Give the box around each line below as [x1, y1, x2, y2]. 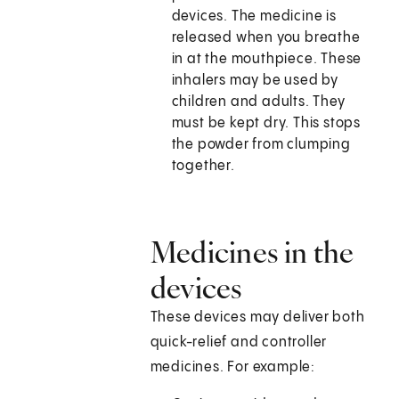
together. [171, 159, 235, 175]
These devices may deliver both [150, 310, 365, 326]
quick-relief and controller [150, 335, 328, 351]
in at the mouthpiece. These [171, 52, 362, 68]
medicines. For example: [150, 360, 316, 376]
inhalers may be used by [171, 73, 339, 89]
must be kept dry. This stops [171, 116, 362, 132]
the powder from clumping [171, 137, 351, 153]
